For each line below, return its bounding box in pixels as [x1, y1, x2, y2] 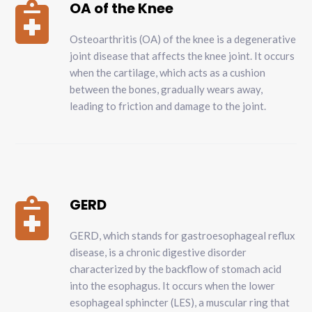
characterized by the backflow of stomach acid [70, 263, 282, 276]
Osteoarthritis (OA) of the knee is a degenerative [70, 33, 297, 46]
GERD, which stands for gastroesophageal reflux [70, 229, 296, 242]
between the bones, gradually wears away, [70, 83, 263, 96]
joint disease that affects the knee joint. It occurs [70, 49, 295, 63]
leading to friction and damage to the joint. [70, 100, 267, 113]
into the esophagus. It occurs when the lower [70, 279, 276, 292]
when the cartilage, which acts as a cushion [70, 66, 266, 79]
